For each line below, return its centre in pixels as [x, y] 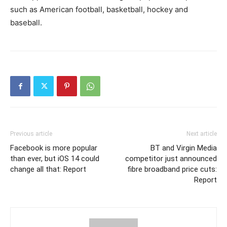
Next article [202, 134]
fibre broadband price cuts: [172, 169]
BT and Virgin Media [184, 148]
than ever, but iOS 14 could [55, 159]
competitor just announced [171, 159]
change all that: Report [48, 169]
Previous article [31, 134]
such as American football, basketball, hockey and [99, 10]
